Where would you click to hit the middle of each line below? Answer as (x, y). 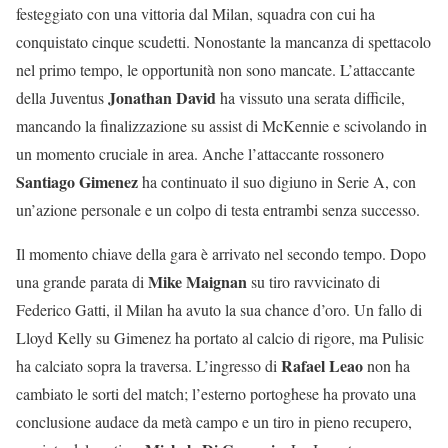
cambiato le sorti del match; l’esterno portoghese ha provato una (216, 393)
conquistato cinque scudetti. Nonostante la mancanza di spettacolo (223, 41)
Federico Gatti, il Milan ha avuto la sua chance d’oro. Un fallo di (219, 309)
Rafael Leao (322, 365)
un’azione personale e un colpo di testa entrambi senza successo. (218, 209)
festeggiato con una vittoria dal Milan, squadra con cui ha (195, 13)
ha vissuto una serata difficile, (310, 97)
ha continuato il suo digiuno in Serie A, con (277, 181)
